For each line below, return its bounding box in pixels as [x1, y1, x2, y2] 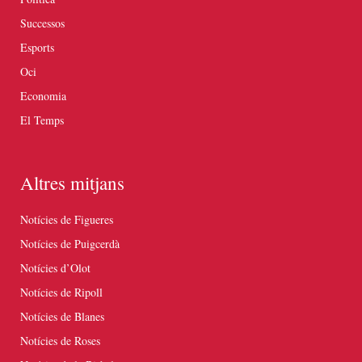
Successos [20, 15, 65, 32]
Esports [20, 40, 54, 56]
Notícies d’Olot [20, 260, 90, 276]
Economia [20, 88, 66, 104]
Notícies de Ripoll [20, 284, 103, 301]
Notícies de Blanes [20, 309, 104, 325]
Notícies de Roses [20, 333, 100, 349]
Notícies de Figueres [20, 212, 113, 228]
